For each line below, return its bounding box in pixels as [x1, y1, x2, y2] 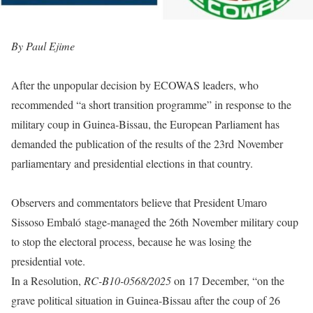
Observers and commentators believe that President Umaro [11, 194, 267, 210]
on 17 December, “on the [171, 272, 284, 288]
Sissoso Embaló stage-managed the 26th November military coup [11, 214, 298, 229]
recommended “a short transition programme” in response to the [11, 96, 291, 112]
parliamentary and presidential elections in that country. [11, 155, 253, 170]
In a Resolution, [11, 272, 84, 288]
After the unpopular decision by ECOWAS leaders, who [11, 77, 259, 92]
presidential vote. [11, 253, 89, 268]
